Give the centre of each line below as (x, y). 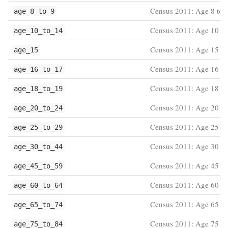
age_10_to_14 (38, 31)
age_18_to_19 (38, 89)
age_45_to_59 (38, 166)
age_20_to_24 (38, 108)
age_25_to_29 (38, 127)
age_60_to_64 (38, 185)
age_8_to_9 (34, 11)
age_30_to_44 (38, 147)
